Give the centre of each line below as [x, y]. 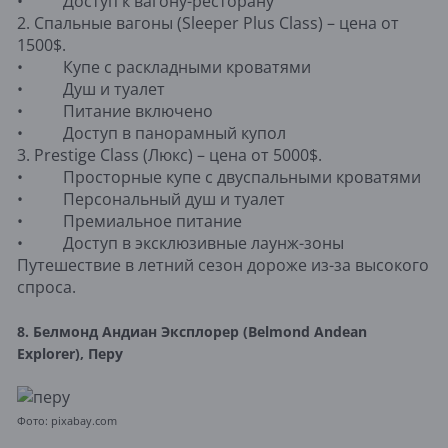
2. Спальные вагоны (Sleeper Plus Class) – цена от [208, 22]
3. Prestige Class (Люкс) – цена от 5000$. [169, 154]
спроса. [46, 286]
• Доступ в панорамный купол [151, 132]
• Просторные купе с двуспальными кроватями [219, 176]
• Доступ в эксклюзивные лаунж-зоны [180, 242]
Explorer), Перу [70, 353]
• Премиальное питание [129, 220]
